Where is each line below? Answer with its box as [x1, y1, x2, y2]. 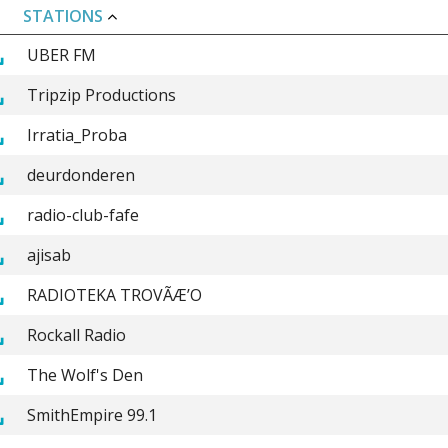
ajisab [26, 243, 71, 266]
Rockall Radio [26, 323, 126, 346]
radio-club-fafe [26, 203, 139, 226]
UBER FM [26, 43, 96, 66]
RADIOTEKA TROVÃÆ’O [26, 283, 202, 306]
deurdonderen [26, 163, 135, 186]
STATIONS [23, 4, 108, 27]
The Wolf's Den [26, 363, 143, 386]
